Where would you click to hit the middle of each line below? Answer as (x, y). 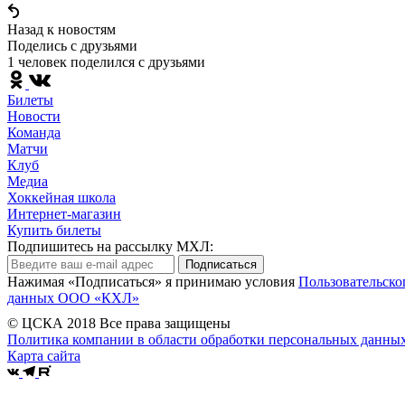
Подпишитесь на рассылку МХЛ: (110, 246)
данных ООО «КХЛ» (73, 297)
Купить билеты (54, 230)
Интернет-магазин (64, 213)
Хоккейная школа (61, 197)
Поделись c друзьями (72, 45)
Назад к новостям (61, 29)
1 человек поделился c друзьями (106, 61)
